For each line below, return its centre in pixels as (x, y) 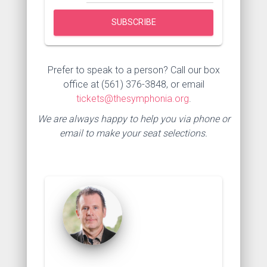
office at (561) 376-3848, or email (133, 84)
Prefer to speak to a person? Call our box (133, 70)
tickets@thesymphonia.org (132, 98)
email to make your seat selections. (133, 133)
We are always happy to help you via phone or (133, 119)
